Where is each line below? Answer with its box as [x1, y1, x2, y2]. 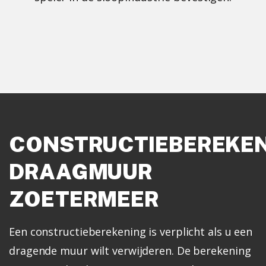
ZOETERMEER [9, 186, 159, 211]
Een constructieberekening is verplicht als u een [9, 224, 253, 239]
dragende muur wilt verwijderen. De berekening [9, 243, 251, 258]
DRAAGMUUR [9, 159, 153, 184]
